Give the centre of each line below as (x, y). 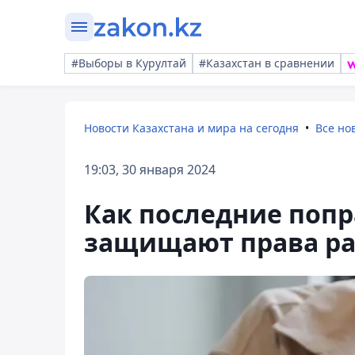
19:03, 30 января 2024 (150, 170)
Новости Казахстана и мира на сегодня (191, 128)
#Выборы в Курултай (129, 63)
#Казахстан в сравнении (267, 63)
